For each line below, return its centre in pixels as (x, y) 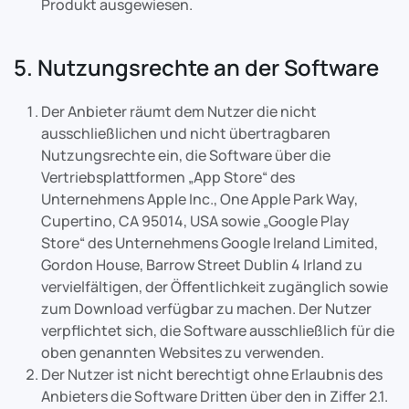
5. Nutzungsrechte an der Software (196, 67)
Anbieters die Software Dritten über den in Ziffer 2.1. (215, 396)
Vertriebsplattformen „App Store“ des (168, 177)
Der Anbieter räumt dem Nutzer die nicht (179, 111)
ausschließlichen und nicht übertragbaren (186, 133)
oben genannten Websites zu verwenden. (183, 352)
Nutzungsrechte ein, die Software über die (186, 155)
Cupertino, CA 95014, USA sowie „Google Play (195, 221)
